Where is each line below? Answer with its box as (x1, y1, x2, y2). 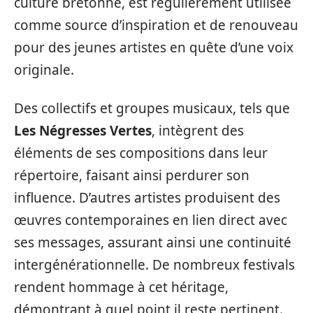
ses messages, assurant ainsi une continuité (14, 233, 291, 252)
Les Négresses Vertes (14, 121, 152, 140)
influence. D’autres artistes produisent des (14, 188, 280, 207)
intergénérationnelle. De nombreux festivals (14, 255, 295, 274)
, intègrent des (152, 121, 244, 140)
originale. (14, 61, 74, 79)
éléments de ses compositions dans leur (14, 143, 268, 162)
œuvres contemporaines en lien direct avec (14, 210, 287, 229)
